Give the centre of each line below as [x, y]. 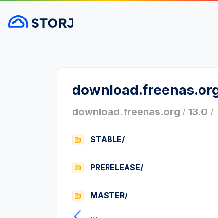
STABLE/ [108, 139]
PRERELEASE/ [117, 167]
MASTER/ [109, 195]
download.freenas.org [126, 112]
